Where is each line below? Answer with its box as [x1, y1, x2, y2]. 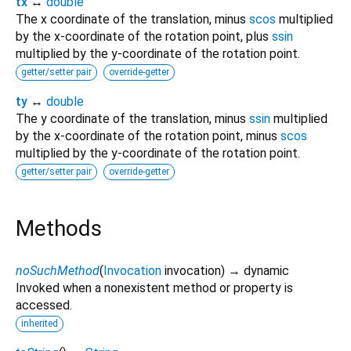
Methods [16, 215, 102, 241]
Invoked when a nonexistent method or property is [16, 280, 293, 295]
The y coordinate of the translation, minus [16, 110, 249, 126]
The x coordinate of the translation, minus [16, 11, 249, 27]
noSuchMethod [16, 262, 100, 278]
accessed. [16, 297, 72, 313]
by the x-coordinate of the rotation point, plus [16, 28, 272, 44]
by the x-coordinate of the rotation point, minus [16, 128, 280, 143]
